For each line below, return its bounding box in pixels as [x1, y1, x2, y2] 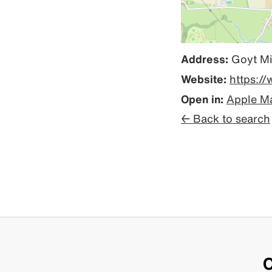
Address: [181, 53, 228, 64]
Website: [181, 73, 226, 84]
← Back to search [181, 113, 270, 124]
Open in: [181, 93, 223, 104]
